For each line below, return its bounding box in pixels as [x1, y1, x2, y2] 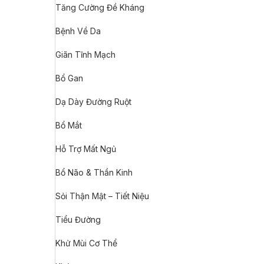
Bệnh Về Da [55, 26, 101, 36]
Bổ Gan [55, 73, 83, 83]
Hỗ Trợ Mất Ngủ [55, 144, 116, 154]
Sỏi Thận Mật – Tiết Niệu [55, 191, 149, 201]
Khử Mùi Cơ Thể [55, 238, 117, 248]
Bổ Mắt [55, 120, 82, 130]
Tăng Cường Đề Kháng [55, 2, 144, 12]
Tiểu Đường [55, 214, 101, 225]
